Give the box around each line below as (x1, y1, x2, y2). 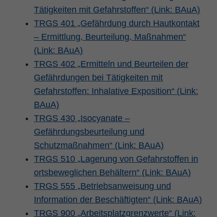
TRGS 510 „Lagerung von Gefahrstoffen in (34, 154, 198, 164)
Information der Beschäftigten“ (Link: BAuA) (34, 194, 202, 204)
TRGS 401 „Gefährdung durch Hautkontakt (34, 18, 200, 28)
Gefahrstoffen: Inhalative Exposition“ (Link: (34, 86, 198, 96)
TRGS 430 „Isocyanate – (34, 113, 130, 123)
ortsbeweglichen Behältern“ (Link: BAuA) (34, 167, 191, 177)
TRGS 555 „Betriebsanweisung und (34, 181, 171, 191)
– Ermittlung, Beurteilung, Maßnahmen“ (34, 31, 186, 42)
